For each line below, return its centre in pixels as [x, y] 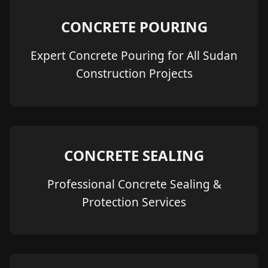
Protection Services [134, 202]
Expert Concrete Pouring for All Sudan [134, 56]
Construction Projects [134, 74]
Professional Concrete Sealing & [134, 184]
